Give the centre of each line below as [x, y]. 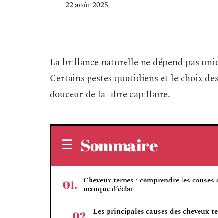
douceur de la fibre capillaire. [110, 95]
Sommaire [119, 145]
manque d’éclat [109, 189]
